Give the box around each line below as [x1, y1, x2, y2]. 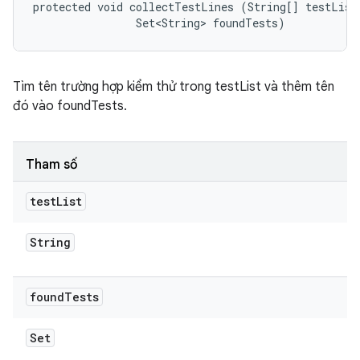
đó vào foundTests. [13, 98, 127, 114]
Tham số [26, 157, 78, 173]
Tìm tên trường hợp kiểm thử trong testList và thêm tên [13, 79, 334, 95]
